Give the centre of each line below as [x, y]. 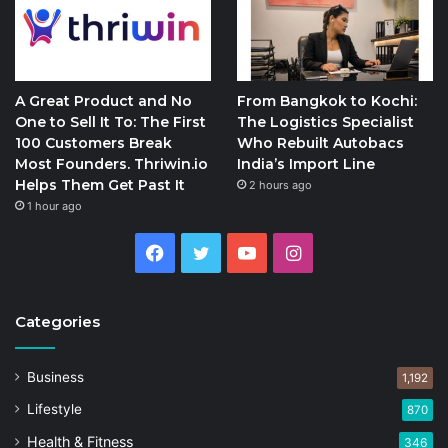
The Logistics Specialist [325, 122]
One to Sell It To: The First [110, 122]
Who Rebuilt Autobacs [320, 143]
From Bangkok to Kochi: [326, 101]
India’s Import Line [305, 164]
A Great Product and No [103, 101]
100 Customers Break [93, 143]
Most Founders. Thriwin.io [111, 164]
